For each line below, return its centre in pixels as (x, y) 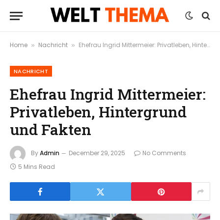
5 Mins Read (37, 167)
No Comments (164, 153)
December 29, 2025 (97, 153)
